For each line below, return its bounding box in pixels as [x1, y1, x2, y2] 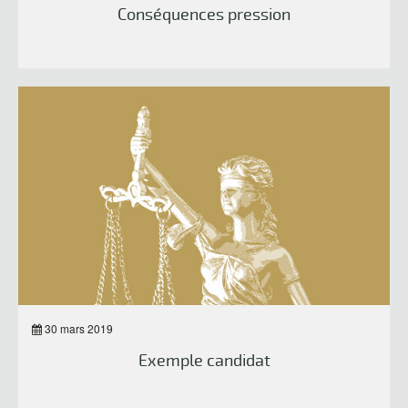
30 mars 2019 [42, 321, 113, 336]
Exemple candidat [138, 351, 270, 371]
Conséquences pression [117, 5, 291, 25]
